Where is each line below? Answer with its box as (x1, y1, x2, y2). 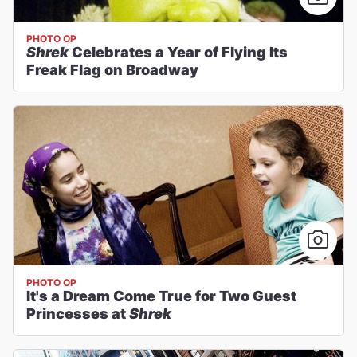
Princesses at (26, 305, 129, 322)
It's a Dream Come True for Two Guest (26, 288, 296, 304)
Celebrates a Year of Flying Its (69, 44, 288, 61)
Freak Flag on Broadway (26, 61, 198, 78)
